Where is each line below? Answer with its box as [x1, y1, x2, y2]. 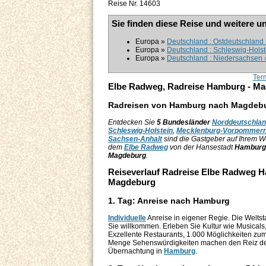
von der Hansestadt [168, 143, 235, 152]
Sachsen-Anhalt [108, 135, 162, 144]
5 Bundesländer [157, 118, 210, 127]
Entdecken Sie [108, 118, 157, 127]
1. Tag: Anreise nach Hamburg [108, 196, 230, 206]
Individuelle [108, 214, 146, 223]
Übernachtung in [108, 247, 164, 256]
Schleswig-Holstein [108, 126, 173, 135]
